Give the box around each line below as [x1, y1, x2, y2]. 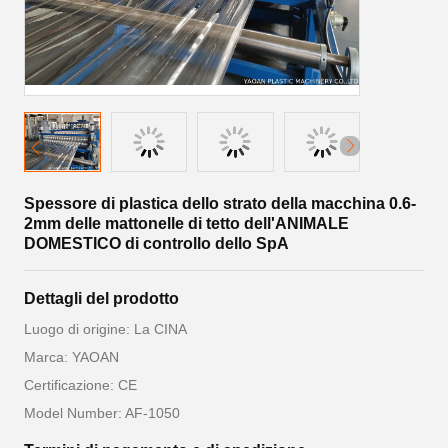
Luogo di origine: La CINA [24, 321, 187, 337]
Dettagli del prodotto [24, 290, 179, 307]
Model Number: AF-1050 [24, 405, 180, 421]
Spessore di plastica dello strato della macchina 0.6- [24, 195, 416, 212]
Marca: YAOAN [24, 349, 119, 365]
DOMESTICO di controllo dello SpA [24, 235, 289, 252]
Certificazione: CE [24, 377, 137, 393]
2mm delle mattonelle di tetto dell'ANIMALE [24, 215, 349, 232]
